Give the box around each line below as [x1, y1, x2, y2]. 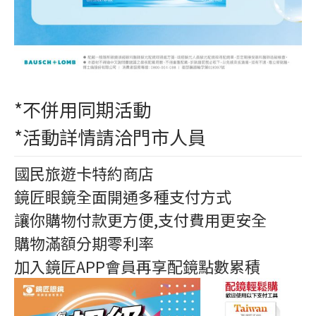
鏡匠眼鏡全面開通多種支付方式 [14, 185, 231, 207]
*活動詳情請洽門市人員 [14, 123, 206, 150]
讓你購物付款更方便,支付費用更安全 [14, 208, 267, 231]
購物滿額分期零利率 [14, 231, 154, 254]
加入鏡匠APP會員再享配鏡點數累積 [14, 255, 260, 277]
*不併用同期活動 [14, 96, 151, 122]
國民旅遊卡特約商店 [14, 162, 154, 184]
